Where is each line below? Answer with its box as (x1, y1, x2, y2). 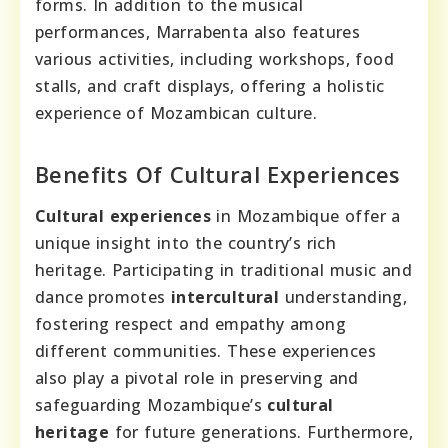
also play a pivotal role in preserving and (35, 366, 359, 389)
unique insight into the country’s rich (35, 231, 337, 254)
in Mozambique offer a (211, 204, 401, 227)
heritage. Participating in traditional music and (35, 258, 413, 281)
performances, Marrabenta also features (35, 20, 361, 43)
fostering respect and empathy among (35, 312, 346, 335)
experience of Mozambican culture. (35, 101, 318, 124)
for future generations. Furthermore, (109, 420, 414, 443)
